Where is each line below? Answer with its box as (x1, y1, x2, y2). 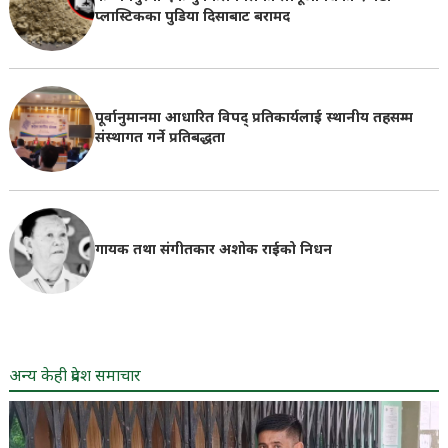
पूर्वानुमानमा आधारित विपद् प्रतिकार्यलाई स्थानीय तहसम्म (94, 109, 413, 129)
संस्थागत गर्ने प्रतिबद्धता (94, 129, 225, 149)
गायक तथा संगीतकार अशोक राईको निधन (94, 240, 332, 260)
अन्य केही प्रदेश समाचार (8, 367, 141, 389)
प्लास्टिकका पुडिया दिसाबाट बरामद (94, 8, 290, 28)
